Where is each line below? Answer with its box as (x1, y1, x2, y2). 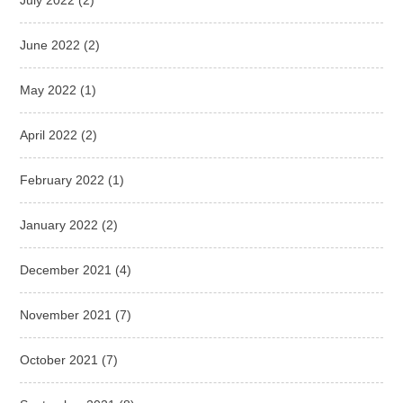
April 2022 (20, 127, 78, 142)
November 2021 (20, 307, 112, 322)
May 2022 (20, 82, 77, 97)
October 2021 (20, 352, 99, 367)
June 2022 (20, 37, 81, 52)
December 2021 (20, 262, 112, 277)
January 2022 (20, 217, 99, 232)
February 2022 (20, 172, 105, 187)
